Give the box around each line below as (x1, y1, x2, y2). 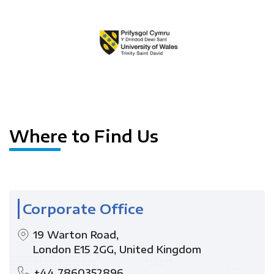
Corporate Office (23, 199, 144, 217)
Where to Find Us (9, 125, 158, 146)
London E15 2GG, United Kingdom (33, 243, 201, 256)
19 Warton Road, (33, 228, 119, 241)
